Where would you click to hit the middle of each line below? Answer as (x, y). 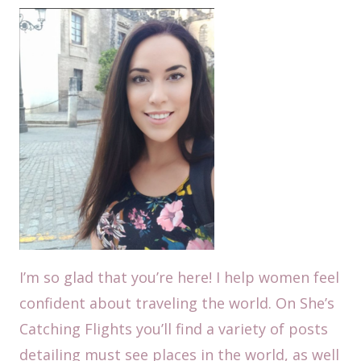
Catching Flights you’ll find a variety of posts (174, 329)
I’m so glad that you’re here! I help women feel (179, 278)
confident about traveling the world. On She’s (177, 303)
